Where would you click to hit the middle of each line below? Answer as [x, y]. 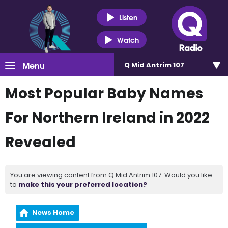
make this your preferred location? [83, 184]
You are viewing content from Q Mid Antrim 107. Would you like [111, 175]
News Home [53, 212]
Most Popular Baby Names [104, 93]
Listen [128, 17]
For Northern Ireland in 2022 [107, 118]
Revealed [40, 142]
